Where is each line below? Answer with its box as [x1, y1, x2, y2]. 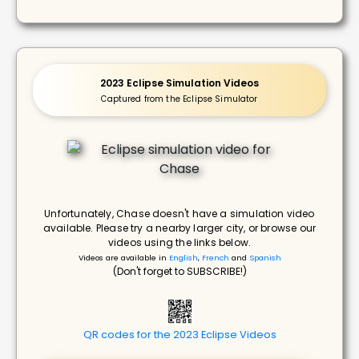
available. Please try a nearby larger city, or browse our [42, 220, 317, 235]
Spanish [248, 252, 281, 263]
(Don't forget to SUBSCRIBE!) [112, 264, 247, 278]
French [201, 252, 229, 263]
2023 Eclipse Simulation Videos [100, 75, 259, 90]
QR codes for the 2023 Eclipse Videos [83, 327, 276, 341]
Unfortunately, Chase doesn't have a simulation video [44, 206, 315, 220]
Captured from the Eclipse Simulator [101, 92, 258, 105]
